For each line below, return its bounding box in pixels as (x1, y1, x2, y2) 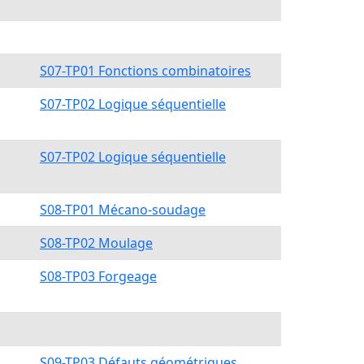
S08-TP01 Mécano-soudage (40, 201, 206, 219)
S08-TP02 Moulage (40, 234, 153, 252)
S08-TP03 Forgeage (40, 267, 157, 285)
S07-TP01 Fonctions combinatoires (40, 62, 251, 80)
